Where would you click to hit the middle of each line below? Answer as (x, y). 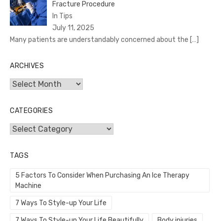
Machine (28, 186)
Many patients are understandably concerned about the (100, 40)
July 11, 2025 (73, 28)
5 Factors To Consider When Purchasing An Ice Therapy (102, 176)
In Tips (62, 16)
